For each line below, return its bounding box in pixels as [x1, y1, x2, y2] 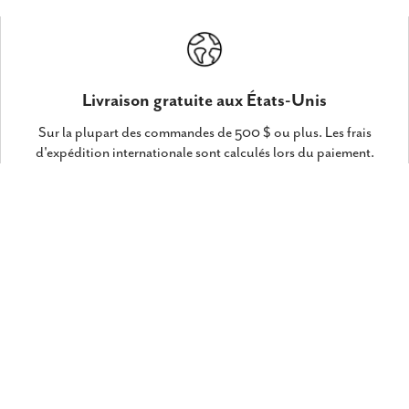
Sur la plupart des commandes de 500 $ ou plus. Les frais [37, 124, 372, 142]
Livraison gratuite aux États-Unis [82, 90, 327, 111]
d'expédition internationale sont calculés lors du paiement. [35, 144, 374, 162]
